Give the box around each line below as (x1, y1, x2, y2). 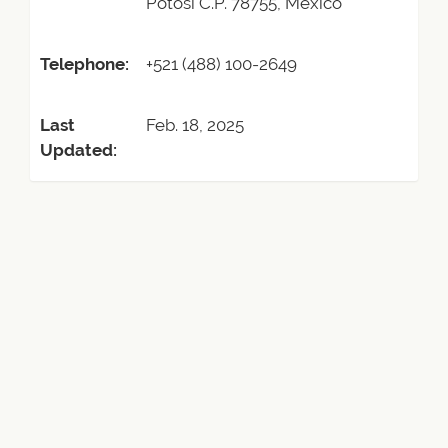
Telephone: (40, 54, 129, 74)
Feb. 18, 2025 (146, 115, 244, 135)
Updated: (40, 140, 117, 160)
